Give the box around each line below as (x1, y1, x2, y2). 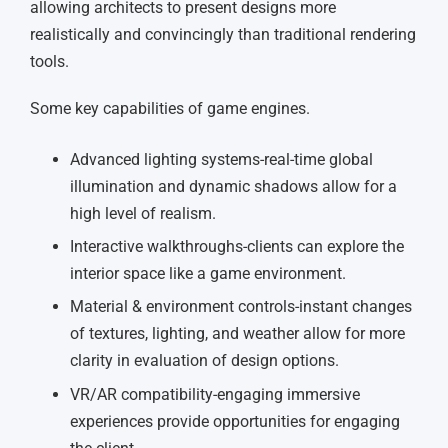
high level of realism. (70, 203, 220, 223)
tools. (30, 51, 73, 71)
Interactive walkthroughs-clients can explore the (70, 237, 404, 257)
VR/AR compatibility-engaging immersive (70, 384, 360, 404)
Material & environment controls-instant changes (70, 297, 412, 317)
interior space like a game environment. (70, 264, 350, 284)
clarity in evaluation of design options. (70, 351, 343, 371)
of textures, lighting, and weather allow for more (70, 324, 405, 344)
